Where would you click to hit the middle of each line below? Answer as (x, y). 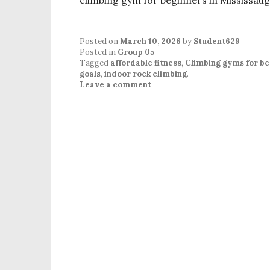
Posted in (99, 52)
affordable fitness (146, 63)
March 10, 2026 (150, 41)
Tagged (95, 63)
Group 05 (136, 52)
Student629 (217, 41)
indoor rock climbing (146, 74)
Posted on (100, 41)
